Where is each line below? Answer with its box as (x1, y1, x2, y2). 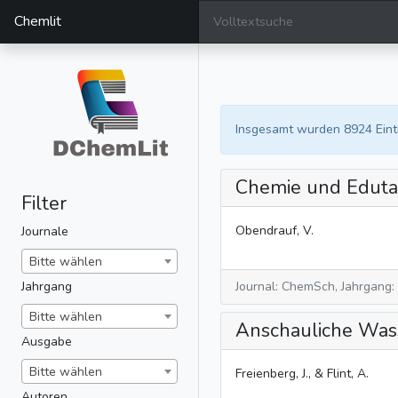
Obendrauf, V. (235, 222, 314, 239)
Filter (21, 190, 67, 217)
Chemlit (14, 12, 61, 31)
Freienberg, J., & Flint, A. (235, 365, 369, 382)
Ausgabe (21, 333, 72, 350)
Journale (21, 223, 68, 240)
